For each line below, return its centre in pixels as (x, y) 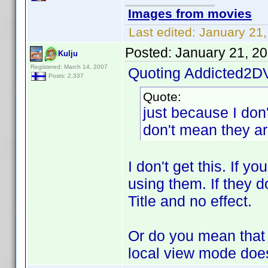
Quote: (162, 97)
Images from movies (190, 13)
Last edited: (162, 32)
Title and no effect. (190, 201)
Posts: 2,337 (65, 76)
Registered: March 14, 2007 (69, 67)
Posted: (150, 53)
